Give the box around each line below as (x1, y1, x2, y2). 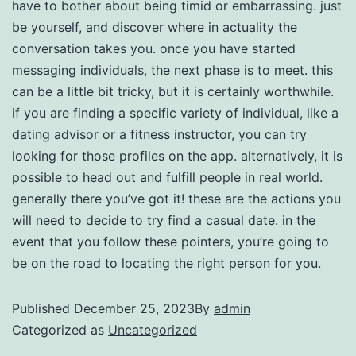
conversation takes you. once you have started (12, 41, 296, 56)
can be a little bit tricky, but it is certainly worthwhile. (12, 83, 334, 99)
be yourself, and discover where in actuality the (12, 19, 297, 35)
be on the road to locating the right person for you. (12, 255, 321, 271)
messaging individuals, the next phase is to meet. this (12, 62, 333, 78)
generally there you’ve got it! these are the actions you (12, 191, 341, 207)
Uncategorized (108, 322, 197, 338)
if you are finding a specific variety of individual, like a (12, 105, 339, 121)
